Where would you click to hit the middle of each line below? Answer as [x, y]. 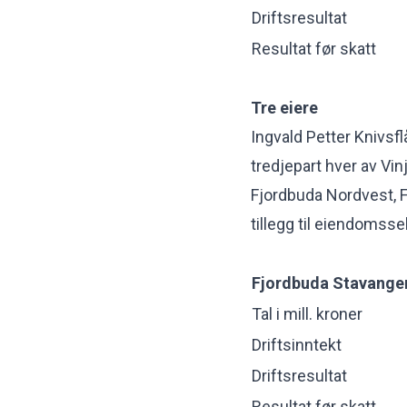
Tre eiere [284, 107]
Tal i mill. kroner [307, 313]
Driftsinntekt [297, 344]
